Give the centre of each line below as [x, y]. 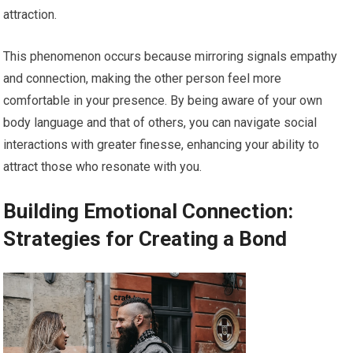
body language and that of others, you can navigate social [160, 123]
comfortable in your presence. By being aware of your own [163, 101]
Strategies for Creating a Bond [145, 239]
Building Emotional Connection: [149, 212]
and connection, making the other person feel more [143, 79]
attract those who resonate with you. [103, 167]
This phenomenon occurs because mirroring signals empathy [171, 57]
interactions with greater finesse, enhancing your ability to [162, 145]
